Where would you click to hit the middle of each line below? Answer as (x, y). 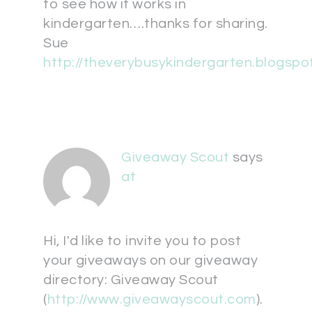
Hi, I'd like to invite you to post (142, 241)
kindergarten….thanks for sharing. (156, 24)
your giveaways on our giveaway (150, 261)
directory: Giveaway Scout (131, 280)
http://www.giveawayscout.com (151, 300)
